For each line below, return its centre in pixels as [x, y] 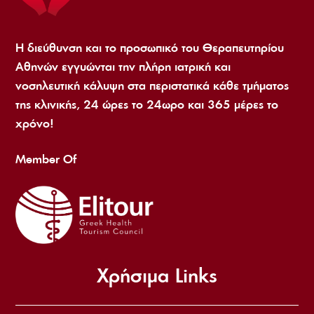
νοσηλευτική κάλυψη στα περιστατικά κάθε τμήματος [152, 85]
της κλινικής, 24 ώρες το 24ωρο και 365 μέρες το [147, 104]
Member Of [46, 159]
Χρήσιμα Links [157, 275]
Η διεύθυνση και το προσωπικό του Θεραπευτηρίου [150, 47]
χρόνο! [35, 123]
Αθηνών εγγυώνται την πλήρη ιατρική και [123, 66]
